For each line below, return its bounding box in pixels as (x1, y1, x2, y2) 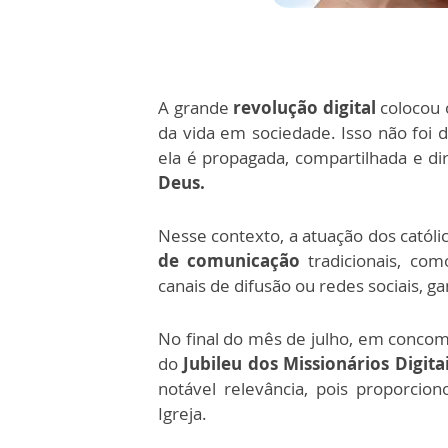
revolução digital (233, 96, 376, 119)
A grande (158, 96, 234, 119)
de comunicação (158, 249, 301, 272)
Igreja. (158, 402, 207, 425)
